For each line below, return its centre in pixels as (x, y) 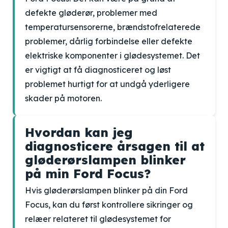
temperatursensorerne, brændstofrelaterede (113, 27)
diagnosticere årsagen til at (115, 146)
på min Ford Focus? (88, 174)
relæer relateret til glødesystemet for (98, 219)
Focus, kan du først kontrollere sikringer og (109, 205)
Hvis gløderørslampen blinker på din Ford (106, 190)
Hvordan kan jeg (79, 132)
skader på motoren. (63, 98)
